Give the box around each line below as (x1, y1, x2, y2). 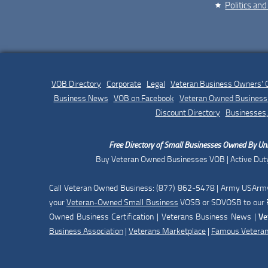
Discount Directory (155, 107, 220, 118)
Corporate (106, 78, 141, 89)
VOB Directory (51, 78, 101, 89)
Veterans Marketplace (129, 226, 206, 236)
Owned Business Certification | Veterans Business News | (49, 211, 259, 222)
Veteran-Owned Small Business (66, 197, 178, 208)
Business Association (49, 226, 123, 236)
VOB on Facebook (113, 93, 174, 103)
